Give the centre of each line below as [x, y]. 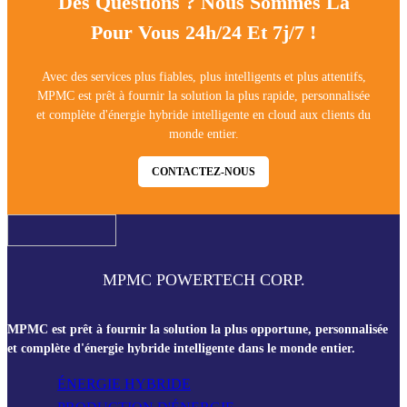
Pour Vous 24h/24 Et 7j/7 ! [203, 32]
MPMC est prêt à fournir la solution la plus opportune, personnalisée [198, 329]
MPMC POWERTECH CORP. [203, 279]
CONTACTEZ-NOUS [203, 171]
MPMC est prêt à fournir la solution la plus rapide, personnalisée [203, 95]
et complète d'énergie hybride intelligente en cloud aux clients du [203, 114]
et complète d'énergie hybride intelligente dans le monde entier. [181, 348]
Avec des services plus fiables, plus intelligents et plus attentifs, [203, 76]
